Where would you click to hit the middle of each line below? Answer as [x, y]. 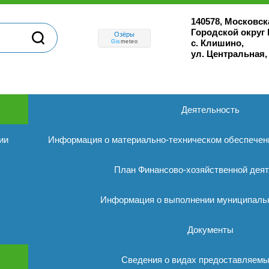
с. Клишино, [217, 43]
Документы [210, 230]
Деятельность [210, 110]
